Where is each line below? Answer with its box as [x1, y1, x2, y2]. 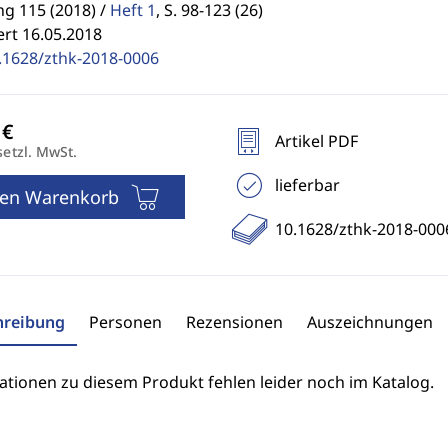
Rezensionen [185, 311, 283, 333]
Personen [88, 311, 162, 333]
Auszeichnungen [306, 311, 433, 333]
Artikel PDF [274, 130, 358, 152]
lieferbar [274, 174, 340, 196]
